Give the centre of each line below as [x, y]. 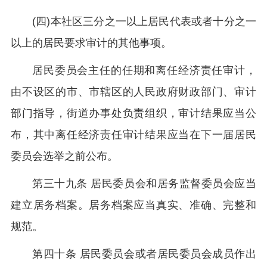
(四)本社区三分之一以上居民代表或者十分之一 [144, 21]
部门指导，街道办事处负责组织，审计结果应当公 [133, 113]
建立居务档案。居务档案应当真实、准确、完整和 [133, 205]
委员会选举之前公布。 [64, 156]
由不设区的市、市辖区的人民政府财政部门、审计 [133, 92]
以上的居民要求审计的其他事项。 [91, 43]
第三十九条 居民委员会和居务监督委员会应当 [144, 184]
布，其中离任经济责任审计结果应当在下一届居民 [133, 135]
